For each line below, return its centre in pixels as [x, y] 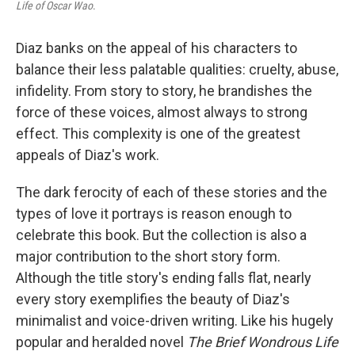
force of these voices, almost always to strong [162, 112]
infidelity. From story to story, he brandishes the [164, 91]
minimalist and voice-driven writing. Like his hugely [175, 321]
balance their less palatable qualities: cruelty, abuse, [177, 69]
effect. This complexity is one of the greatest [158, 134]
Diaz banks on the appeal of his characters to [157, 48]
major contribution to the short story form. [148, 256]
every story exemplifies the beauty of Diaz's [153, 299]
